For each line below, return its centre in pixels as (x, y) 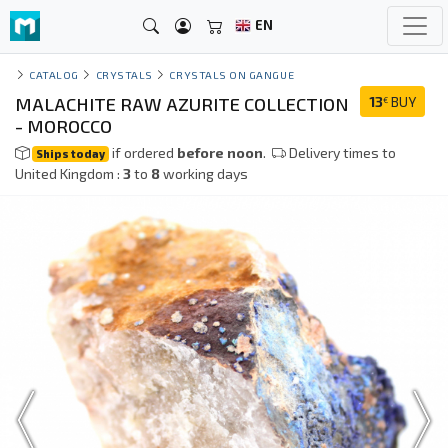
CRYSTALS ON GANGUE (232, 74)
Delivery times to (341, 152)
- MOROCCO (63, 126)
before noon (220, 152)
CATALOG (54, 74)
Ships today (71, 153)
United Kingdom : (69, 173)
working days (204, 173)
